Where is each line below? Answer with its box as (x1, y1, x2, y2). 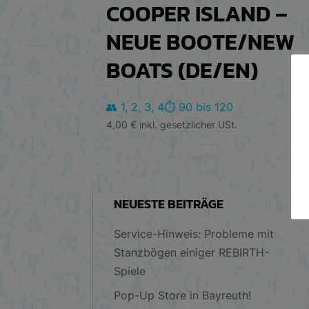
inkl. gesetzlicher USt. (139, 118, 238, 130)
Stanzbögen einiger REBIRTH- (114, 246, 270, 260)
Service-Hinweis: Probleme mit (114, 227, 275, 241)
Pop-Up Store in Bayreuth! (114, 288, 252, 303)
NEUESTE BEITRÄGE (114, 195, 224, 214)
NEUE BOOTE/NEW (106, 25, 295, 59)
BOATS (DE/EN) (106, 53, 259, 87)
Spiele (114, 264, 146, 279)
